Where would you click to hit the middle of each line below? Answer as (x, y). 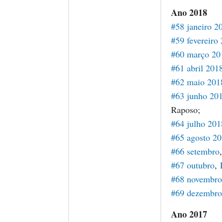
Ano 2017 (189, 214)
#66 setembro (195, 151)
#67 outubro (193, 165)
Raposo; (186, 110)
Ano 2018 (189, 12)
